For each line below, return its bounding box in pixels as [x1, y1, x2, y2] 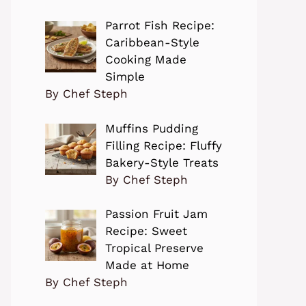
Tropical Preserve [105, 241, 204, 255]
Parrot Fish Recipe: [105, 18, 214, 33]
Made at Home [105, 258, 189, 273]
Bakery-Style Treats [105, 155, 219, 169]
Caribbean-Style [105, 36, 199, 50]
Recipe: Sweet [105, 224, 187, 238]
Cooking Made [105, 53, 186, 67]
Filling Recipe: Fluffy [105, 138, 222, 152]
